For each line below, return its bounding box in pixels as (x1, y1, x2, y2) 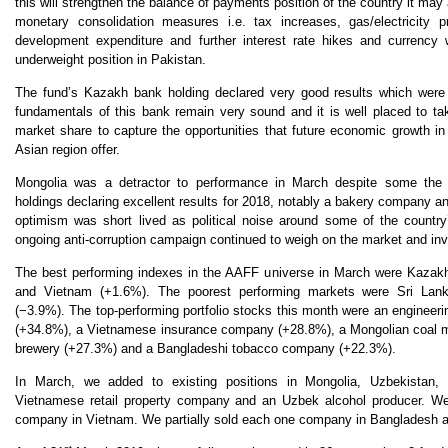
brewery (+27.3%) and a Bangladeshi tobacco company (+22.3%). (15, 341, 396, 357)
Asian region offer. (15, 142, 120, 158)
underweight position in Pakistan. (15, 52, 206, 68)
